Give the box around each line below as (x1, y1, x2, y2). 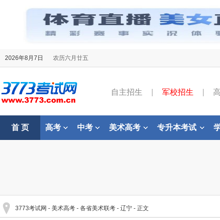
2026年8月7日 (5, 55, 43, 61)
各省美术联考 (80, 205, 115, 212)
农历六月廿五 (53, 55, 88, 61)
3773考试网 (15, 205, 47, 212)
